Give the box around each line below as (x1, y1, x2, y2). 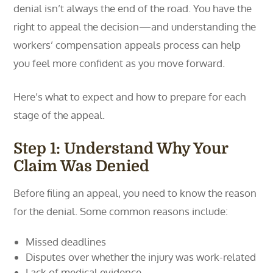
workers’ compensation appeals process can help (13, 38, 241, 51)
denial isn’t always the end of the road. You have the (13, 2, 252, 15)
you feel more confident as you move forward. (13, 57, 225, 69)
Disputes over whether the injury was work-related (26, 250, 257, 263)
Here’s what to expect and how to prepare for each (13, 90, 246, 103)
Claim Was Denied (13, 157, 150, 175)
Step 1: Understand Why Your (13, 140, 229, 157)
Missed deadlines (26, 235, 107, 248)
